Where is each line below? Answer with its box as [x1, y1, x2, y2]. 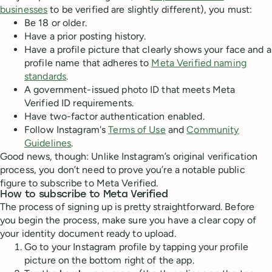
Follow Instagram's [24, 124, 109, 136]
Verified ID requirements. [24, 97, 134, 109]
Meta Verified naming [151, 57, 246, 69]
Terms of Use [108, 124, 166, 136]
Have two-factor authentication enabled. [24, 110, 205, 123]
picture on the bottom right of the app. [24, 254, 194, 267]
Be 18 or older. [24, 17, 87, 29]
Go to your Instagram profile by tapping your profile [24, 241, 249, 253]
